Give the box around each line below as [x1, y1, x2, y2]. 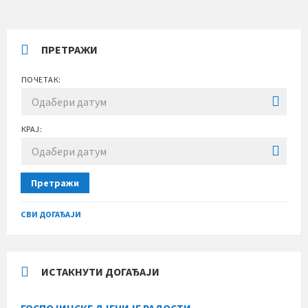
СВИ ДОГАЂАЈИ [21, 209, 81, 220]
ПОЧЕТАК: [21, 74, 61, 85]
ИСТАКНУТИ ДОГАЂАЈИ [41, 265, 159, 279]
